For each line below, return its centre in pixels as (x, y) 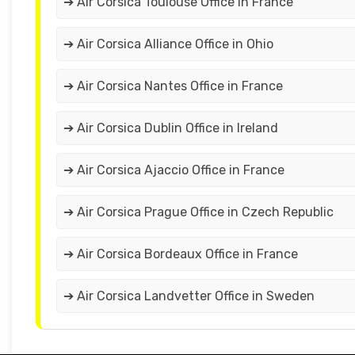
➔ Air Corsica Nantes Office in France (173, 86)
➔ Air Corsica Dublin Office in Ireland (171, 128)
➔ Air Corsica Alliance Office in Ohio (168, 44)
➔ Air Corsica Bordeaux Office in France (181, 254)
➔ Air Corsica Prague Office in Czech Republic (198, 212)
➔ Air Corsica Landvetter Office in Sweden (189, 296)
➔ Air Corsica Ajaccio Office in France (174, 170)
